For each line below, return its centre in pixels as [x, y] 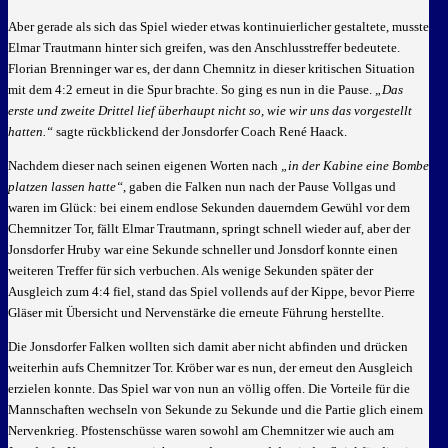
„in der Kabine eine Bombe [355, 165]
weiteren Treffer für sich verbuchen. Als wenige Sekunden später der [190, 270]
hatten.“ [30, 131]
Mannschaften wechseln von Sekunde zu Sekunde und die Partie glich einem [215, 409]
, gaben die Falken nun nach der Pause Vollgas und [259, 186]
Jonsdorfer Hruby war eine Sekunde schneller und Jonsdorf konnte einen [203, 249]
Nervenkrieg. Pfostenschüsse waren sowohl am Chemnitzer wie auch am [201, 430]
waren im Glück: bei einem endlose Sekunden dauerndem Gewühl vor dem [209, 207]
